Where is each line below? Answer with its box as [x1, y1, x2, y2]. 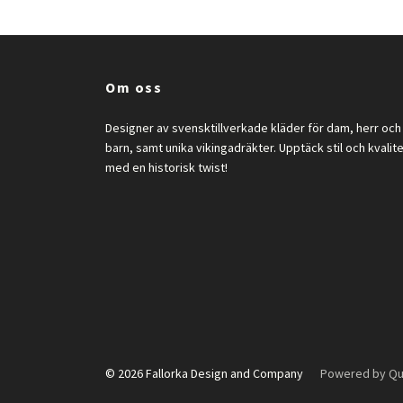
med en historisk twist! [105, 159, 228, 175]
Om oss [105, 78, 163, 96]
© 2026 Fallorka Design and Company [105, 365, 306, 381]
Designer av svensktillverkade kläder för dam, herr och [105, 120, 401, 136]
